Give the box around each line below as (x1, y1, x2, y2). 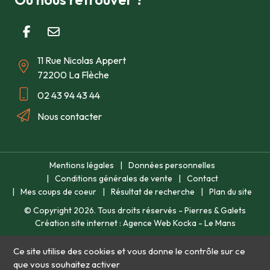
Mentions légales (49, 159, 114, 171)
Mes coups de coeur (20, 186, 96, 197)
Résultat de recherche (111, 186, 195, 197)
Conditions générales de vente (54, 172, 172, 184)
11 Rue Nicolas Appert (37, 54, 126, 66)
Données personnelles (128, 159, 215, 171)
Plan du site (209, 186, 252, 197)
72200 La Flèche (37, 68, 109, 81)
